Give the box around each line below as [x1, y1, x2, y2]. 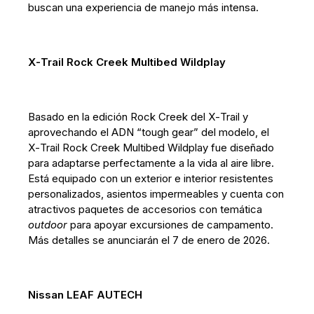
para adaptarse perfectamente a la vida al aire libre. [28, 156, 275, 170]
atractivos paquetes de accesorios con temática [28, 203, 263, 216]
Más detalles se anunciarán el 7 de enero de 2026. [28, 233, 271, 247]
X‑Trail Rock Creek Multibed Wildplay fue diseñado [28, 141, 275, 154]
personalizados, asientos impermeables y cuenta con [28, 187, 285, 200]
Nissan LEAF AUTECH [28, 288, 143, 301]
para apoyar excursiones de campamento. [67, 218, 274, 231]
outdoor [28, 218, 68, 231]
